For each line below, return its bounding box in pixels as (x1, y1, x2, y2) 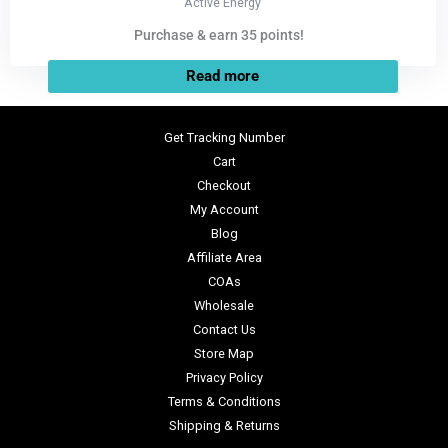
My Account (189, 201, 259, 217)
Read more (186, 67, 260, 86)
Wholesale (194, 297, 254, 313)
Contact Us (192, 321, 256, 337)
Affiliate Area (186, 249, 262, 265)
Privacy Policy (185, 369, 263, 385)
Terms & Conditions (167, 393, 281, 409)
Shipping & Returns (168, 417, 280, 433)
